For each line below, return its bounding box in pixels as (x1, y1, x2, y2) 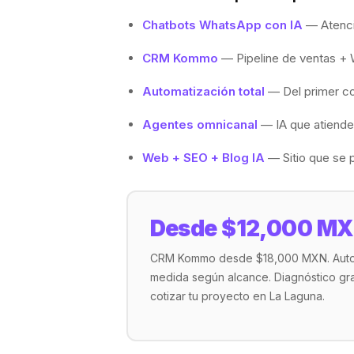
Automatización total (142, 84, 265, 99)
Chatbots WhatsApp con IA (142, 17, 303, 32)
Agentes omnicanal (142, 117, 258, 132)
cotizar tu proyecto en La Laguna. (149, 288, 325, 303)
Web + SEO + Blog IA (142, 150, 265, 165)
